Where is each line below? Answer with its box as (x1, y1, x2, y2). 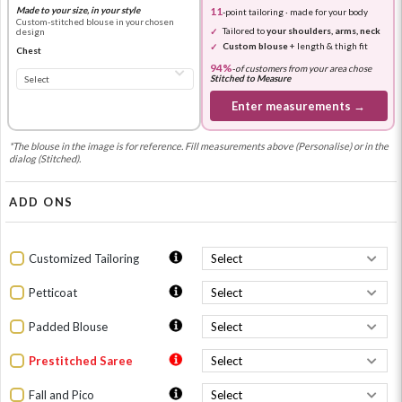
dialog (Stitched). (9, 153, 81, 165)
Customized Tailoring (29, 250, 139, 266)
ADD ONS (9, 195, 74, 210)
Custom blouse (222, 39, 288, 51)
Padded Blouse (29, 319, 108, 334)
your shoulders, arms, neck (266, 24, 380, 36)
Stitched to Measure (209, 72, 291, 83)
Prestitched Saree (29, 353, 133, 368)
